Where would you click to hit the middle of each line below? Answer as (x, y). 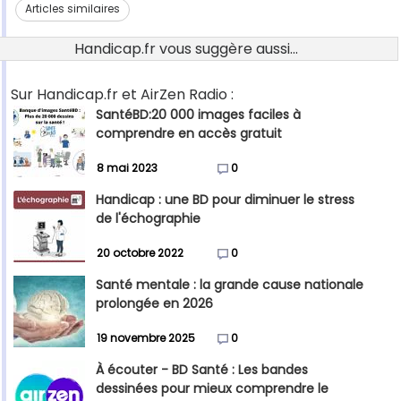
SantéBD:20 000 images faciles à (198, 115)
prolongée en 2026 (154, 304)
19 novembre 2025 (146, 338)
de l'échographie (148, 219)
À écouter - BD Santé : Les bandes (202, 370)
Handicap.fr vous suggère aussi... (186, 49)
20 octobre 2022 (140, 253)
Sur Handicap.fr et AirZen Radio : (122, 95)
